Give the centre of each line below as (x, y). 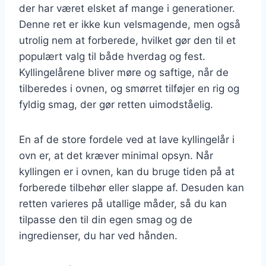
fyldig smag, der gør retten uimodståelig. (116, 104)
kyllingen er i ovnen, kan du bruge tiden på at (127, 171)
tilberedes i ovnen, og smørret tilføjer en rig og (129, 88)
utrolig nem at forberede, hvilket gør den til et (127, 40)
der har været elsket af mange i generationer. (127, 8)
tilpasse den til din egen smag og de (106, 219)
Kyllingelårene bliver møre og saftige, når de (124, 72)
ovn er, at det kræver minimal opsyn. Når (116, 155)
